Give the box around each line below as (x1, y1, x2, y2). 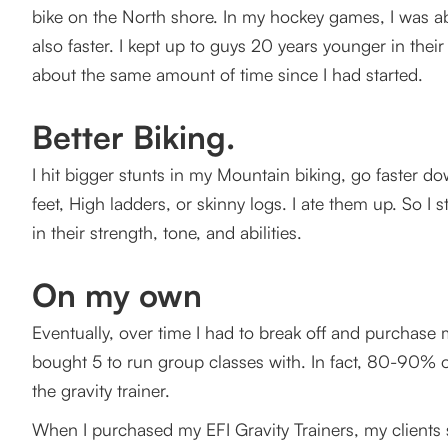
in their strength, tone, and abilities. (32, 221, 302, 244)
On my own (32, 275, 202, 316)
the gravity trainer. (32, 379, 170, 402)
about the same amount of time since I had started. (32, 63, 423, 86)
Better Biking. (32, 117, 235, 158)
